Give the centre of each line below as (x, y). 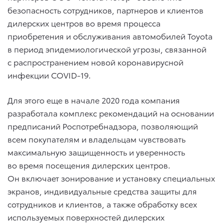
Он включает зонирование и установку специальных (111, 177)
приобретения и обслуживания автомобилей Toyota (110, 35)
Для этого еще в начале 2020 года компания (94, 99)
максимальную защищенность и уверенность (96, 151)
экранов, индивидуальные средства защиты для (102, 190)
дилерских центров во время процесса (84, 22)
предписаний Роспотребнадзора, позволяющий (103, 125)
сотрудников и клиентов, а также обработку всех (102, 203)
